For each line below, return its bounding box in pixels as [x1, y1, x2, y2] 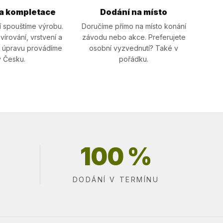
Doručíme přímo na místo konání [81, 22, 186, 30]
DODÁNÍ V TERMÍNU [72, 175, 159, 184]
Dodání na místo [100, 7, 168, 17]
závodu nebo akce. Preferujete [82, 33, 186, 41]
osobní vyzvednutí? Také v [89, 44, 179, 52]
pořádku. [119, 55, 149, 63]
